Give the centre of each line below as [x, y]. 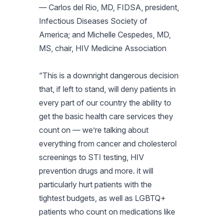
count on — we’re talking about [94, 130]
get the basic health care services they [106, 116]
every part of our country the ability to [105, 102]
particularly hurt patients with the [95, 184]
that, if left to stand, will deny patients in [107, 89]
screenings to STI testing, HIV [91, 157]
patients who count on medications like [107, 211]
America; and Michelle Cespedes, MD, [105, 34]
